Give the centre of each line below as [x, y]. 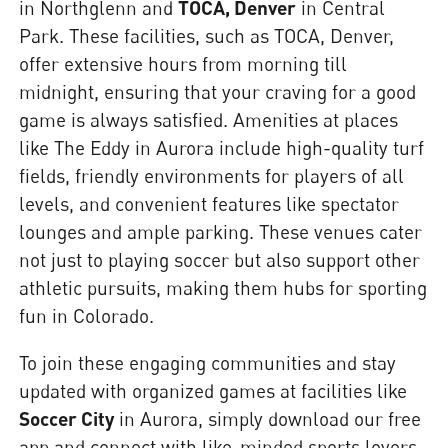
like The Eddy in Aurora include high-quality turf [222, 148]
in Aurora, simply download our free [268, 419]
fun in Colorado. [87, 316]
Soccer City [67, 419]
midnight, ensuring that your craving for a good [218, 92]
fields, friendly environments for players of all [212, 176]
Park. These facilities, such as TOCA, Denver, [207, 36]
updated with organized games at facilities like [213, 391]
